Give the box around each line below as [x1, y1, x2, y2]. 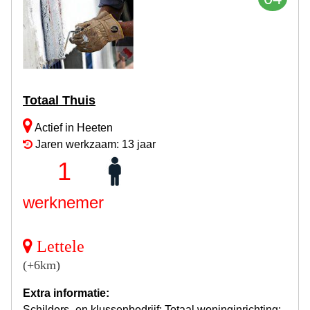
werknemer [23, 192, 104, 212]
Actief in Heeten [33, 121, 113, 134]
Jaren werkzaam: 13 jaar [33, 138, 156, 150]
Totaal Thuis [23, 93, 95, 107]
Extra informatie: [23, 286, 109, 299]
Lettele [37, 237, 84, 255]
